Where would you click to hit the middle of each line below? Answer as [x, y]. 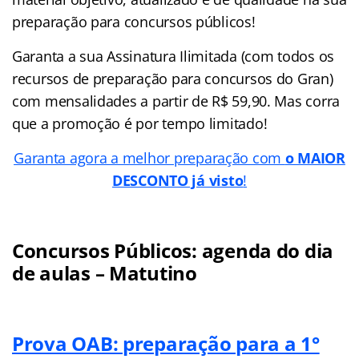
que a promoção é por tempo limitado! [140, 123]
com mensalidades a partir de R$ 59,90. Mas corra [176, 101]
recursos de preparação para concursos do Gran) [173, 78]
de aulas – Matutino [105, 272]
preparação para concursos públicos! [134, 21]
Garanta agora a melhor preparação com [149, 157]
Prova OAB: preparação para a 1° [166, 343]
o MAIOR [315, 157]
